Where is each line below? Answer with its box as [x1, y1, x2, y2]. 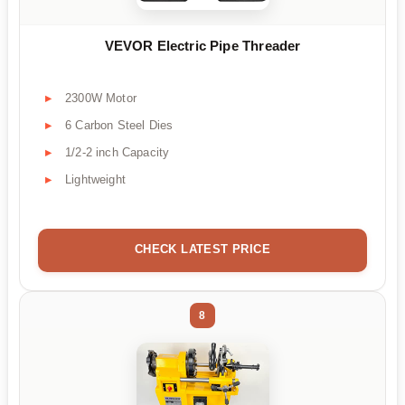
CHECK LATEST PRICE [134, 241, 271, 256]
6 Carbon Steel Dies [65, 118, 174, 132]
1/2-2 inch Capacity [65, 145, 170, 159]
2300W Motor [65, 90, 137, 105]
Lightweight [65, 172, 126, 186]
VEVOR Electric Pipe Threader [104, 38, 301, 54]
